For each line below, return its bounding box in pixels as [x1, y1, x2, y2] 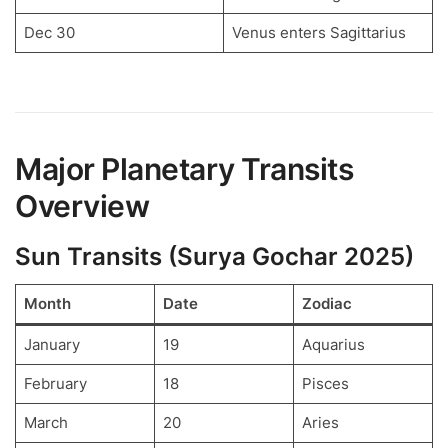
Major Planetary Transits [15, 151, 353, 188]
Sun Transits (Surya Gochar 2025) [15, 242, 414, 272]
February [23, 374, 87, 394]
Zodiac [301, 294, 352, 314]
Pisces [301, 374, 349, 394]
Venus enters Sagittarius [231, 23, 406, 43]
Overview [15, 188, 149, 225]
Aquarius [301, 335, 365, 355]
